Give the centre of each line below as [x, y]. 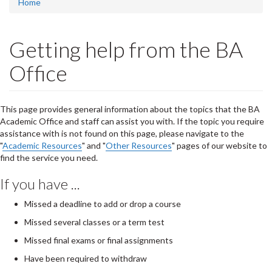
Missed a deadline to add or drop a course [103, 204]
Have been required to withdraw [86, 259]
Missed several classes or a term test [94, 222]
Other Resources [139, 146]
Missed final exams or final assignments [99, 240]
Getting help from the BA [126, 49]
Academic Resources [42, 146]
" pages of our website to [219, 146]
